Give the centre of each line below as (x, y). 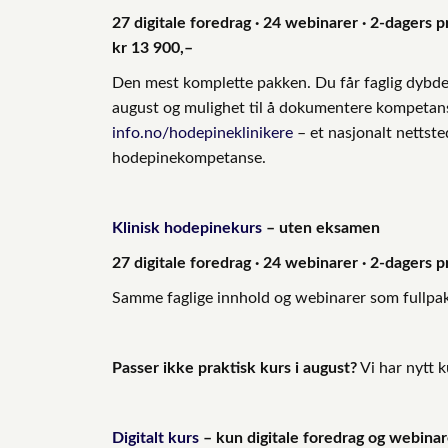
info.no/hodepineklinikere (202, 132)
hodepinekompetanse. (189, 157)
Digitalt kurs (155, 437)
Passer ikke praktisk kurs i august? (234, 367)
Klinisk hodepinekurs (187, 227)
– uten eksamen (321, 227)
